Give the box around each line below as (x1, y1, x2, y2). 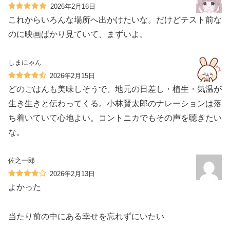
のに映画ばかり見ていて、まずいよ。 (8, 30, 148, 39)
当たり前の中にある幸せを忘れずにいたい (8, 212, 164, 221)
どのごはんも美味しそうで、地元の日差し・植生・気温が (8, 85, 222, 94)
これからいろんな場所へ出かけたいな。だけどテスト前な (8, 15, 222, 25)
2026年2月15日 (50, 72, 95, 80)
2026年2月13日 (50, 169, 95, 178)
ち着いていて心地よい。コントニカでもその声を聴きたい (8, 113, 222, 123)
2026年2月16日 (50, 3, 95, 11)
